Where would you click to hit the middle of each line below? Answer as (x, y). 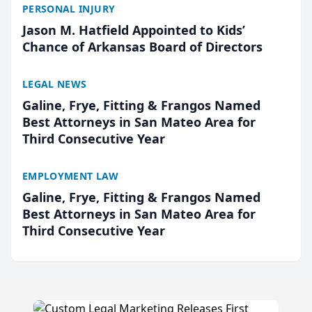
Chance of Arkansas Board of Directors (142, 47)
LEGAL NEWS (55, 84)
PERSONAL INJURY (69, 9)
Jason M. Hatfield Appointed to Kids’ (134, 30)
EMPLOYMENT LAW (70, 176)
